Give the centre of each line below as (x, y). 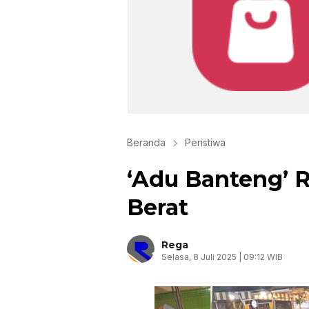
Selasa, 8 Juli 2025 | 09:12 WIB (222, 257)
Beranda (146, 142)
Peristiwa (205, 142)
